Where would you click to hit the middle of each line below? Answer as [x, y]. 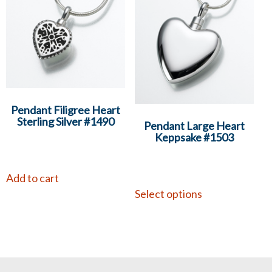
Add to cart [32, 178]
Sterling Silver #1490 [65, 122]
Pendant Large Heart [195, 126]
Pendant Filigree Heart [65, 110]
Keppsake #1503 [195, 138]
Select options [169, 194]
